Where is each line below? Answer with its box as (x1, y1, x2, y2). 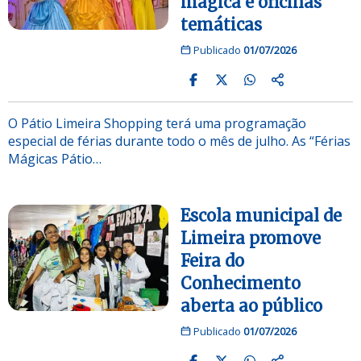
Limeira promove (180, 227, 321, 248)
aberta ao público (180, 295, 322, 316)
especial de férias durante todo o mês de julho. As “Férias (8, 131, 351, 150)
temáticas (180, 14, 262, 35)
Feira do (180, 250, 244, 271)
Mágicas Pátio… (8, 149, 102, 168)
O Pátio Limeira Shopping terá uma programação (8, 114, 306, 132)
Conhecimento (180, 272, 301, 293)
